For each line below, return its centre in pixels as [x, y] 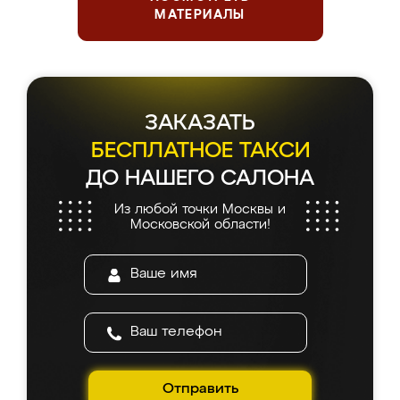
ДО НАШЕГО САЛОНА [200, 179]
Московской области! [200, 225]
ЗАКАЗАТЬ [200, 123]
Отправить [200, 389]
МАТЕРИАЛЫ [200, 15]
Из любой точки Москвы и [200, 209]
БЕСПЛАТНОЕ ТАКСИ [200, 151]
